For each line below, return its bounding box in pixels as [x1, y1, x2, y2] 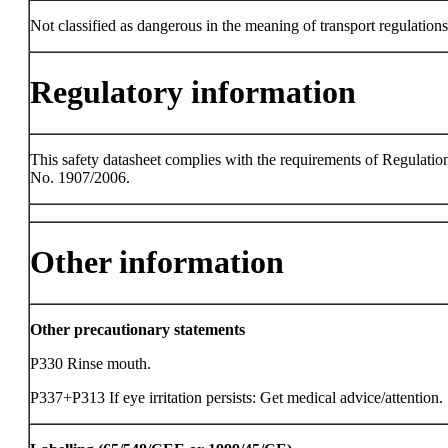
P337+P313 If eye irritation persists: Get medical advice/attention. [30, 389, 443, 406]
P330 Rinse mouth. [30, 355, 151, 372]
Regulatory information [30, 74, 356, 111]
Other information [30, 244, 284, 281]
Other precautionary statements [30, 321, 245, 338]
